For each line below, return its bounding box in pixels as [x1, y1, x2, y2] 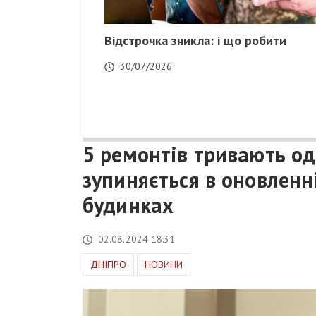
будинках [83, 191, 174, 219]
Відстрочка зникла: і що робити [104, 32, 286, 49]
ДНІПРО [90, 258, 126, 272]
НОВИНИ [145, 258, 183, 272]
